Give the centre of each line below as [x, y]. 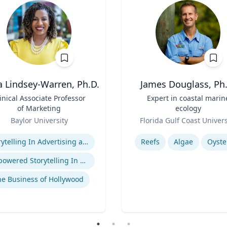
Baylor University [39, 120]
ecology [188, 108]
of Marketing [39, 108]
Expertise [139, 131]
